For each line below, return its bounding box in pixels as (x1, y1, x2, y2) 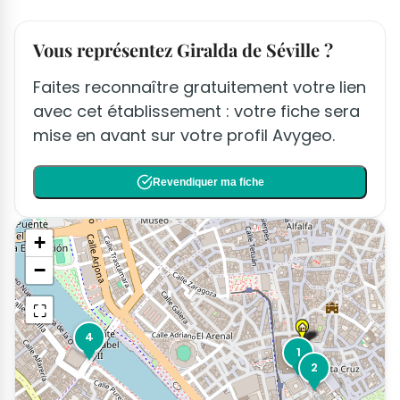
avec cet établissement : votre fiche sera (33, 99, 360, 122)
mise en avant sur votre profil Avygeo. (33, 123, 335, 146)
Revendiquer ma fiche (152, 175, 264, 188)
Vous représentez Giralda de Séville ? (33, 37, 333, 62)
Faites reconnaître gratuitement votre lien (33, 75, 366, 98)
